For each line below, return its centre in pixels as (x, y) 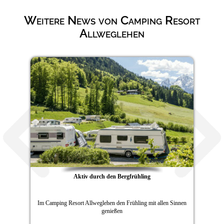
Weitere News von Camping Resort (112, 20)
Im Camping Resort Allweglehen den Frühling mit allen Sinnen (112, 203)
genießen (112, 211)
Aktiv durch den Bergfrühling (112, 176)
